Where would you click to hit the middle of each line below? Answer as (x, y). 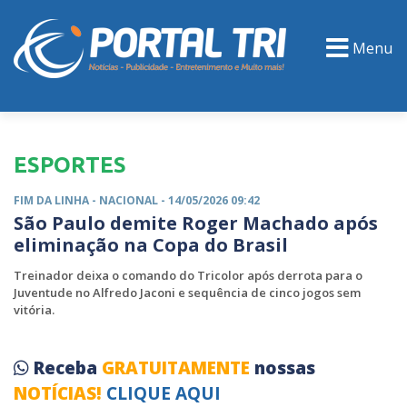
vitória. (34, 310)
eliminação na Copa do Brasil (151, 245)
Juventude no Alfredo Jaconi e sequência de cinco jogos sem (187, 293)
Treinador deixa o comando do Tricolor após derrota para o (188, 275)
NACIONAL (129, 200)
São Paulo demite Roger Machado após (196, 223)
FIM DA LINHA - (56, 200)
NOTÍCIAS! (58, 393)
